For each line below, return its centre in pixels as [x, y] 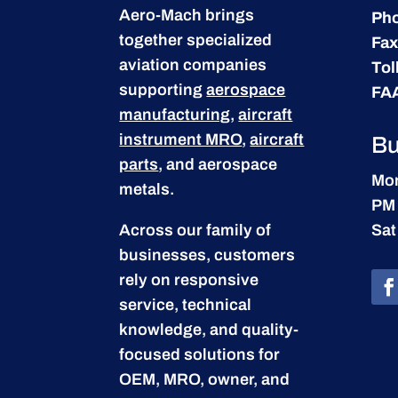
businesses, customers [207, 255]
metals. [147, 189]
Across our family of [195, 230]
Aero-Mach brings [187, 15]
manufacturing [175, 114]
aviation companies [193, 64]
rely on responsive [189, 279]
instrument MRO [181, 139]
